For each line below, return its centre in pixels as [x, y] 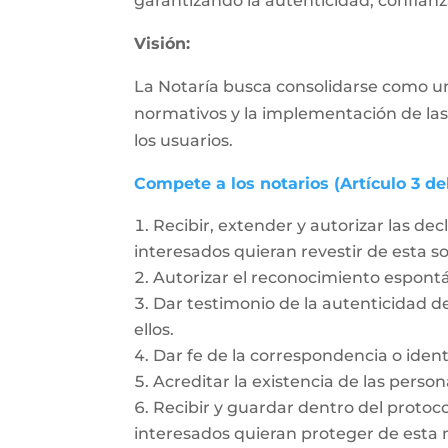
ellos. [154, 329]
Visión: [162, 43]
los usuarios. [184, 140]
